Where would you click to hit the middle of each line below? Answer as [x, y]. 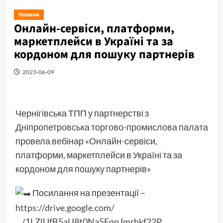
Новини [29, 14]
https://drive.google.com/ [65, 208]
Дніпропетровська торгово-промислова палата [111, 127]
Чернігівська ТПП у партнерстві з [82, 113]
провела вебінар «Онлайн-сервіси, [86, 141]
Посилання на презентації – [88, 192]
